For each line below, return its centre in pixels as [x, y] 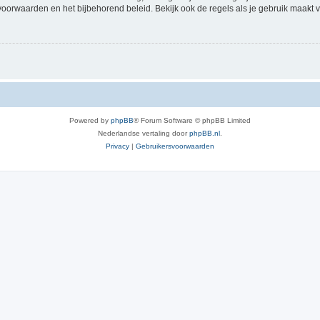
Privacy [117, 146]
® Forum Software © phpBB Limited [192, 121]
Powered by [90, 121]
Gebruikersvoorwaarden [175, 146]
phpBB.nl [205, 134]
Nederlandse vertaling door [144, 134]
